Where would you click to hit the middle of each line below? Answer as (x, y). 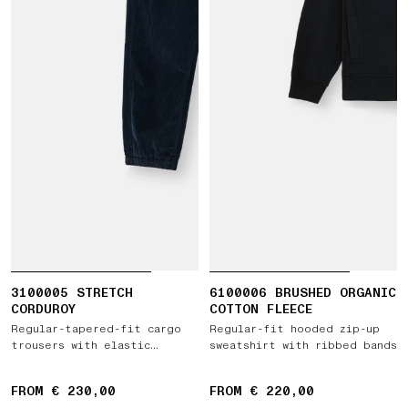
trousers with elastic (81, 346)
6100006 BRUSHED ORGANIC (303, 293)
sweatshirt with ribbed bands (303, 346)
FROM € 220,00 (262, 391)
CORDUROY (43, 309)
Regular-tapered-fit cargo (96, 329)
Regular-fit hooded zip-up (295, 329)
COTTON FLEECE (261, 309)
